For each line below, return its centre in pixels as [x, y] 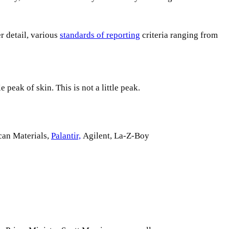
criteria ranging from [179, 35]
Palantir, [66, 135]
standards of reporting [100, 35]
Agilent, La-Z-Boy [115, 135]
